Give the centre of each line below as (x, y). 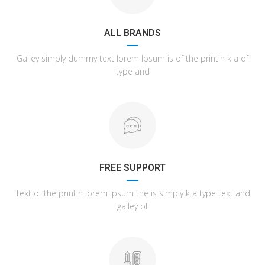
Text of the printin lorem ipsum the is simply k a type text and (132, 193)
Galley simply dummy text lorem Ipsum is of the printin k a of (132, 58)
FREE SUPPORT (132, 168)
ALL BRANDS (132, 33)
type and (132, 71)
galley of (132, 206)
